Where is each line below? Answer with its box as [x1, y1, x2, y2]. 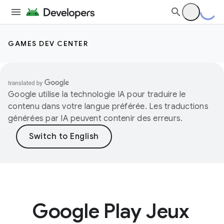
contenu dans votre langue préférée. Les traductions [8, 101, 208, 111]
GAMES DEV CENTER [8, 39, 88, 48]
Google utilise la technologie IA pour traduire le [8, 89, 186, 99]
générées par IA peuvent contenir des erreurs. [8, 113, 183, 123]
